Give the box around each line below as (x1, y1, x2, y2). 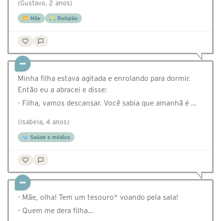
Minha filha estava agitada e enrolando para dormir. (18, 74, 190, 83)
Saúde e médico (28, 134, 70, 141)
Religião (55, 15, 77, 22)
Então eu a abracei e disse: (18, 85, 107, 94)
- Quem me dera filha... (18, 206, 94, 215)
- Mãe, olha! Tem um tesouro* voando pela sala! (18, 193, 178, 202)
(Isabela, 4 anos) (18, 118, 70, 126)
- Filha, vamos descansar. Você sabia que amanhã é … (18, 99, 196, 108)
